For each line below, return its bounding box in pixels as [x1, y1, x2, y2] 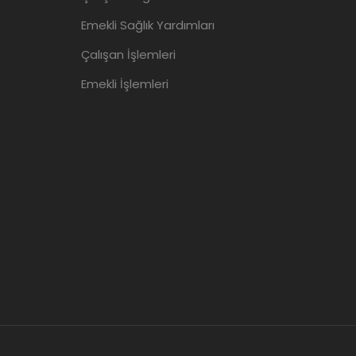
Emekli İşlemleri [81, 75, 168, 92]
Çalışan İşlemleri [81, 45, 176, 63]
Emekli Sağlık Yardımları [81, 16, 215, 33]
